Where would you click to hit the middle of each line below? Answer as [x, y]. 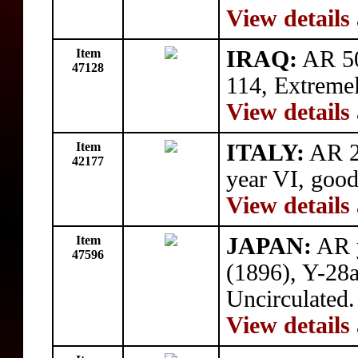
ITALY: [265, 153]
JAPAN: [269, 246]
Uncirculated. [290, 299]
